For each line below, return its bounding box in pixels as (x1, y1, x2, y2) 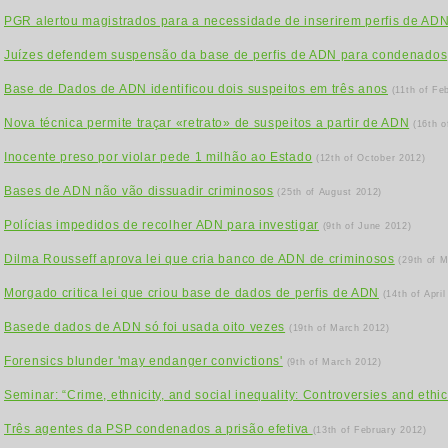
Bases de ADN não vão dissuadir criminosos (4, 184, 274, 198)
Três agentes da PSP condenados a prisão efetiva (4, 422, 313, 436)
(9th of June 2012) (322, 221, 412, 231)
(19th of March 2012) (288, 323, 390, 333)
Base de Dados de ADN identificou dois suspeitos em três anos (4, 82, 389, 96)
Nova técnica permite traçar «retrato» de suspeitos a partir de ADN (4, 116, 410, 130)
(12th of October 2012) (316, 153, 426, 163)
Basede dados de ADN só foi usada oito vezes (4, 320, 286, 334)
